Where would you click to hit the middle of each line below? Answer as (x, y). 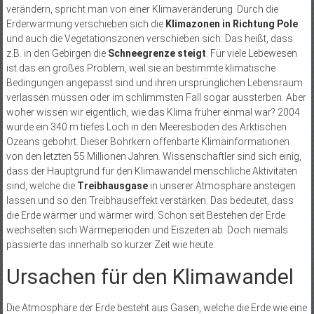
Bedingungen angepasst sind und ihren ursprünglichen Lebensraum (154, 83)
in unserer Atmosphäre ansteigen (221, 186)
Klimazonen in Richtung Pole (231, 24)
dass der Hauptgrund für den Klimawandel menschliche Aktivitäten (151, 171)
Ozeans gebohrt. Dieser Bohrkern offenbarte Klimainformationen (148, 142)
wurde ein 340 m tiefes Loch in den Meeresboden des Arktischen (146, 127)
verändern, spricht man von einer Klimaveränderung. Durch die (142, 9)
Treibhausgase (111, 186)
